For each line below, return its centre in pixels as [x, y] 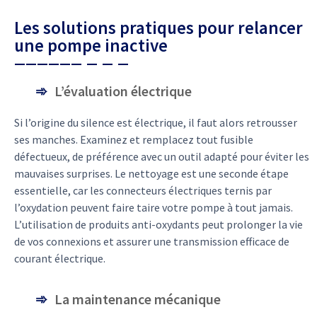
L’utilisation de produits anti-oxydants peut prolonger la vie [158, 225]
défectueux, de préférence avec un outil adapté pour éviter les [162, 157]
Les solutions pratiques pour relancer [158, 28]
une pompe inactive [91, 46]
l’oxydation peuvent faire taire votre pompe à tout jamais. [154, 208]
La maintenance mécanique [138, 299]
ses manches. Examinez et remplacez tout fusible [134, 140]
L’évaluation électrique [123, 91]
